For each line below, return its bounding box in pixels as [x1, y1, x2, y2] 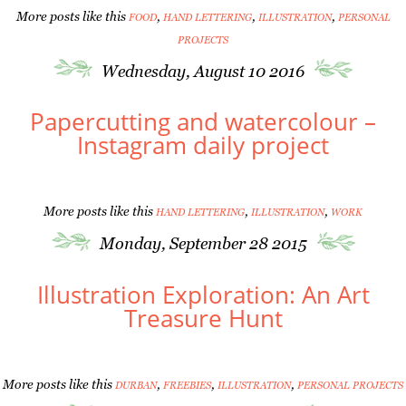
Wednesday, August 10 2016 [101, 61, 304, 81]
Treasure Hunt [123, 301, 283, 334]
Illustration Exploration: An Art [36, 277, 370, 311]
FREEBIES [163, 379, 211, 391]
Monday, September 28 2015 [99, 234, 307, 253]
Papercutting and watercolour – [30, 105, 376, 138]
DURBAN [115, 379, 157, 391]
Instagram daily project [77, 129, 329, 161]
